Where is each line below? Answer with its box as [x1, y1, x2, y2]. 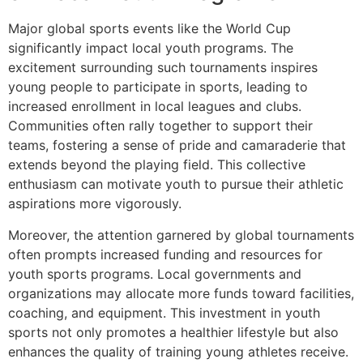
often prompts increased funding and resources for [8, 246, 322, 263]
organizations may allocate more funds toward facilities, [8, 284, 354, 301]
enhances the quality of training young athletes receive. [8, 343, 348, 360]
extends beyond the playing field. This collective [8, 156, 305, 173]
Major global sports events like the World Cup [8, 20, 291, 37]
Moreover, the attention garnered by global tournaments [8, 226, 354, 243]
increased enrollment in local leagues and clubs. [8, 98, 301, 115]
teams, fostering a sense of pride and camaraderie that [8, 137, 346, 154]
